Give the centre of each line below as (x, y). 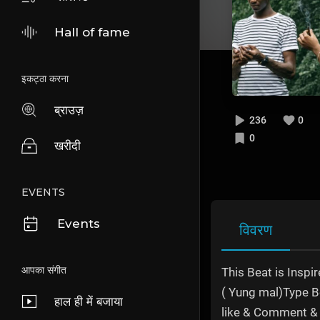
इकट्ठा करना (45, 79)
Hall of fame (92, 32)
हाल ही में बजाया (89, 301)
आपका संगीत (44, 270)
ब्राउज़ (69, 110)
